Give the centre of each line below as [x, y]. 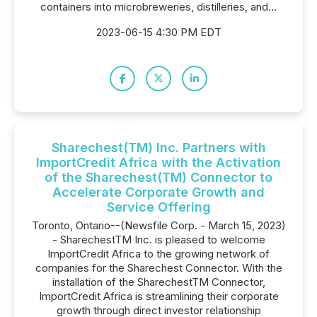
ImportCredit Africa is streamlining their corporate [158, 296]
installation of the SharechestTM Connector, [158, 282]
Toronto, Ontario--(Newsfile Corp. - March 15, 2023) [158, 225]
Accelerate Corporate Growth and [158, 192]
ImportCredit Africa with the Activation [158, 162]
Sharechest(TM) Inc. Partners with [158, 148]
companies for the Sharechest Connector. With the [158, 268]
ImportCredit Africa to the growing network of [158, 254]
